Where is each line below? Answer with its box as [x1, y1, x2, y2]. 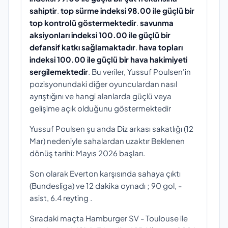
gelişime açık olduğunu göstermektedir [30, 103, 171, 113]
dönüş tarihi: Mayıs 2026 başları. [30, 148, 145, 158]
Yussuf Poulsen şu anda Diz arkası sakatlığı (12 [30, 123, 193, 133]
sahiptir [30, 5, 57, 15]
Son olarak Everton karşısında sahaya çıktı [30, 168, 181, 178]
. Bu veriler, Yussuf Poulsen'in [88, 66, 191, 76]
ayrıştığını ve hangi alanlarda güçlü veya [30, 91, 172, 101]
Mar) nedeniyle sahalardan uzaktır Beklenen [30, 135, 185, 146]
